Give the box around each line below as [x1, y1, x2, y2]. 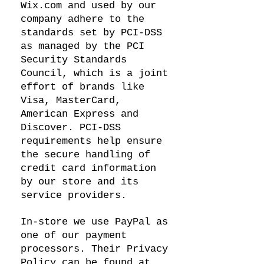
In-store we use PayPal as [21, 216, 168, 227]
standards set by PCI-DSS [21, 27, 162, 38]
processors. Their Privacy [21, 243, 168, 255]
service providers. [21, 190, 127, 201]
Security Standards [21, 54, 127, 65]
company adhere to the [21, 14, 144, 25]
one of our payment [21, 230, 127, 241]
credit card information [21, 163, 156, 174]
